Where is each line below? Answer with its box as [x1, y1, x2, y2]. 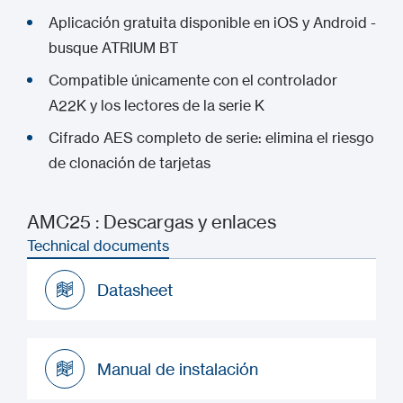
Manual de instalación [96, 358, 258, 379]
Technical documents [27, 237, 169, 255]
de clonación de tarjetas [49, 154, 210, 172]
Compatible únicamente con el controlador [49, 71, 337, 89]
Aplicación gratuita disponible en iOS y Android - [49, 13, 376, 31]
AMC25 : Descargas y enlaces [27, 210, 276, 233]
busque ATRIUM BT [49, 39, 178, 57]
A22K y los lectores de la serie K [49, 96, 264, 114]
